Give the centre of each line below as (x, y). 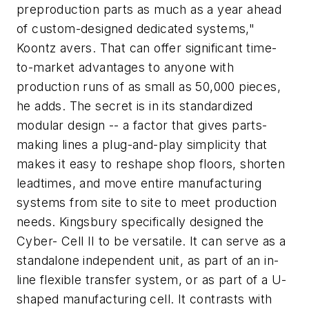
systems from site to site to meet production (147, 202)
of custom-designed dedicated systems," (136, 29)
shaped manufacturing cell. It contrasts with (144, 299)
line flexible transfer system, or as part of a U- (152, 280)
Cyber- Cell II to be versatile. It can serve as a (151, 241)
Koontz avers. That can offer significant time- (147, 48)
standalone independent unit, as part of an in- (148, 260)
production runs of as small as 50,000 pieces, (149, 87)
